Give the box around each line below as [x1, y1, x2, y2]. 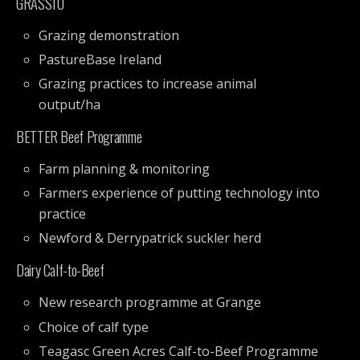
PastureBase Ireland [39, 50, 162, 68]
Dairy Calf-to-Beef [16, 259, 104, 281]
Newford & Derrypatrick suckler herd [39, 229, 262, 247]
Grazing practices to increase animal [39, 75, 257, 93]
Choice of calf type [39, 317, 149, 336]
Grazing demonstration [39, 26, 180, 44]
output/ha [39, 96, 101, 114]
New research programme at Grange [39, 293, 262, 312]
